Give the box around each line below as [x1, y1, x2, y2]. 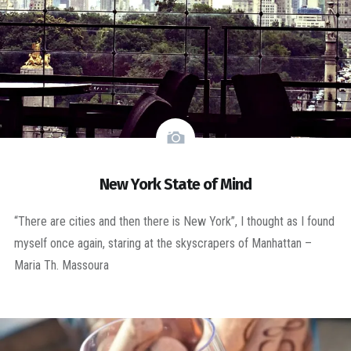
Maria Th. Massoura [13, 257, 109, 273]
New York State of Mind [100, 174, 251, 194]
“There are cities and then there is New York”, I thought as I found [13, 213, 335, 229]
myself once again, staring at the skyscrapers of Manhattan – [13, 235, 312, 251]
